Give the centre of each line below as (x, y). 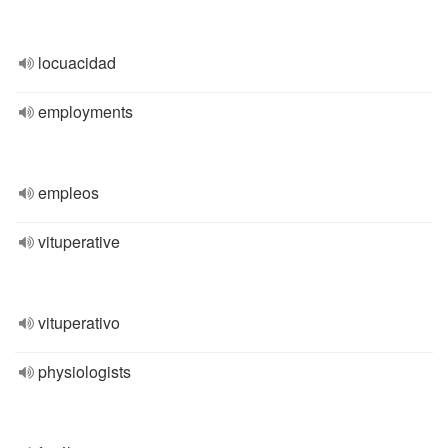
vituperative (79, 241)
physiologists (84, 371)
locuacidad (77, 62)
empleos (68, 192)
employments (85, 111)
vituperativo (79, 322)
